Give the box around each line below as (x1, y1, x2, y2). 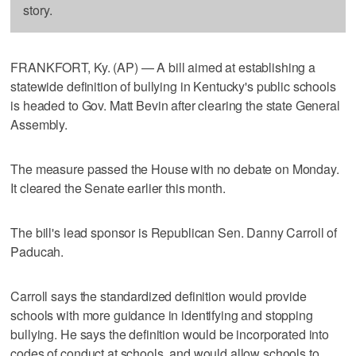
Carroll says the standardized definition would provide (10, 286, 307, 305)
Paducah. (10, 242, 64, 261)
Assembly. (10, 114, 68, 133)
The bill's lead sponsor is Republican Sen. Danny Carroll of (10, 222, 338, 242)
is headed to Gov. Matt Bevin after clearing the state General (10, 95, 340, 114)
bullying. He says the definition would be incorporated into (10, 324, 330, 343)
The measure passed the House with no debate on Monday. (10, 159, 339, 178)
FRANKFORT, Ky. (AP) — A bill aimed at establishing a (10, 57, 316, 76)
